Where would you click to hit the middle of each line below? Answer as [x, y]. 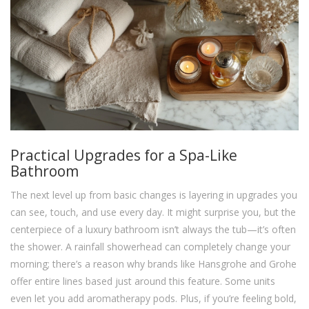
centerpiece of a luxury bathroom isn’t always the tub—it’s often [153, 230]
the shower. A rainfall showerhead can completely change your [150, 247]
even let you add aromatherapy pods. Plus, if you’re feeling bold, [153, 299]
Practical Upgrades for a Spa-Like [124, 156]
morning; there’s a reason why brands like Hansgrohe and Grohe [153, 264]
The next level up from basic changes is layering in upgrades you [154, 195]
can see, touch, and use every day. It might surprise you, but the [153, 212]
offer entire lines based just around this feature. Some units [143, 281]
